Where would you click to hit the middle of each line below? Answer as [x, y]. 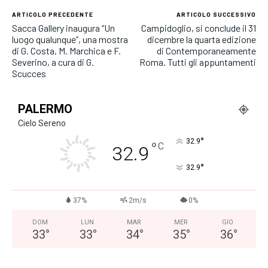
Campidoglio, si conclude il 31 [198, 28]
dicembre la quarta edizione [201, 39]
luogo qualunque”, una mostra [70, 39]
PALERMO [45, 109]
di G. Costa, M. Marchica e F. [66, 50]
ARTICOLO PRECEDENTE [53, 14]
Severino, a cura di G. [53, 62]
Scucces [29, 73]
